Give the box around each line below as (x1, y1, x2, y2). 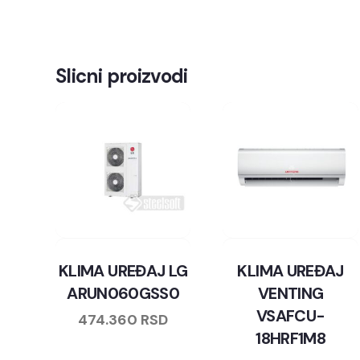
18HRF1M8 (256, 327, 326, 349)
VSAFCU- (256, 305, 325, 326)
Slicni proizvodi (55, 63, 188, 89)
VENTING (257, 282, 324, 304)
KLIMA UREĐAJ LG (59, 260, 188, 281)
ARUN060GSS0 (67, 282, 180, 304)
